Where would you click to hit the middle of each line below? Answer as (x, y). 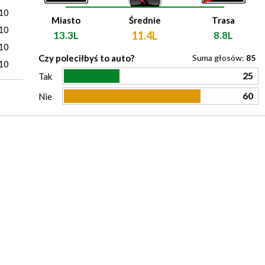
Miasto (66, 20)
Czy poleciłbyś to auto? (86, 58)
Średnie (145, 20)
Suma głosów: (219, 58)
